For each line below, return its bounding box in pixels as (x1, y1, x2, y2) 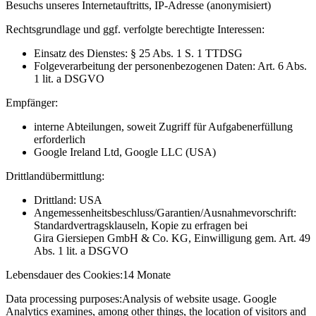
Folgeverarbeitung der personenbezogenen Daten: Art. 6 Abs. (34, 60, 307, 73)
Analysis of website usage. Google (122, 293, 276, 305)
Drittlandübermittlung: (6, 170, 104, 183)
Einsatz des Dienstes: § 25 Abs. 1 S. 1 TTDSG (34, 47, 243, 60)
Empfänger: (6, 97, 58, 109)
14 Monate (123, 269, 171, 281)
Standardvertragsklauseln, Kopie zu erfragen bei (34, 219, 248, 232)
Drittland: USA (34, 194, 102, 207)
